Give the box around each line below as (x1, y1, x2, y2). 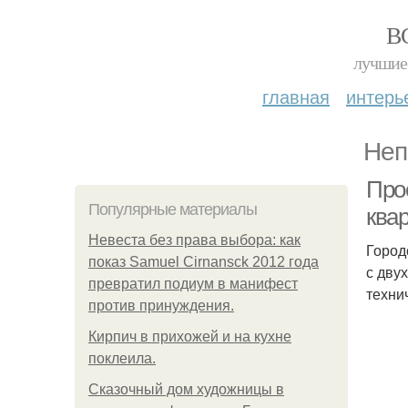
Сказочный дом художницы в (88, 382, 284, 397)
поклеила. (88, 351, 156, 366)
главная (262, 83, 330, 109)
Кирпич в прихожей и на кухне (88, 329, 291, 344)
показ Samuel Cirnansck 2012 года (88, 254, 319, 270)
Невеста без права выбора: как (88, 232, 301, 248)
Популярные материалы (88, 200, 257, 219)
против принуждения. (88, 298, 234, 313)
